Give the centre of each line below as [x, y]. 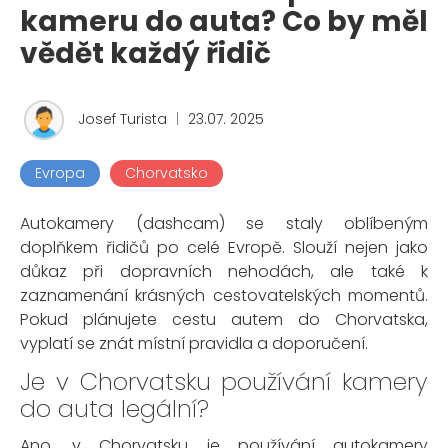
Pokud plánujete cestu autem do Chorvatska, [224, 319]
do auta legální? [114, 408]
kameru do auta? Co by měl [224, 21]
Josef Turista [122, 118]
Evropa [60, 173]
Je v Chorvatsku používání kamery [224, 381]
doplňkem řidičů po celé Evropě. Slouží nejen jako [224, 247]
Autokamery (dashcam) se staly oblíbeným [224, 223]
